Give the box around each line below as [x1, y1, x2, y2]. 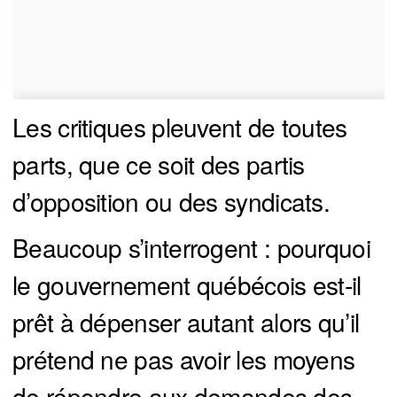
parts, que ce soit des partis [12, 146, 305, 183]
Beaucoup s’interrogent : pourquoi [12, 230, 370, 266]
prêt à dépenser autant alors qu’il [12, 304, 360, 340]
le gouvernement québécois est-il [12, 267, 362, 303]
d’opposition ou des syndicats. [12, 183, 330, 220]
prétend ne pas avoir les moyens [12, 341, 355, 378]
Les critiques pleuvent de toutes [12, 109, 347, 145]
